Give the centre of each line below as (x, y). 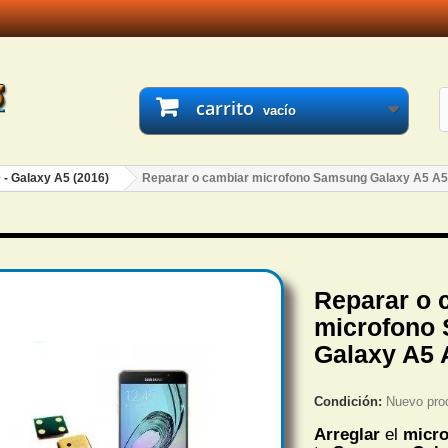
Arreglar (347, 434)
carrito (224, 108)
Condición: (348, 401)
